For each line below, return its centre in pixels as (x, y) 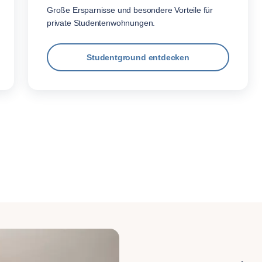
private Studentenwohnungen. (101, 23)
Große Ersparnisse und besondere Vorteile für (130, 10)
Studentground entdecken (138, 57)
